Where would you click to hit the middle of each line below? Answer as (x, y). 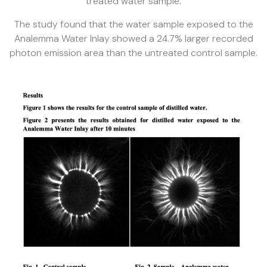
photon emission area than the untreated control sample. (133, 52)
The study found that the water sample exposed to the (133, 24)
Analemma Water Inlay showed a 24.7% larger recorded (133, 38)
